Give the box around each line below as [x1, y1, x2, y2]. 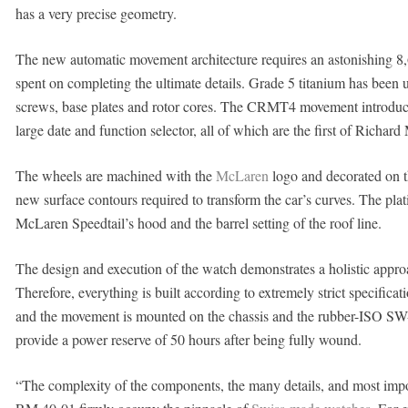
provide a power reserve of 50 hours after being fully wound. [15, 330, 362, 349]
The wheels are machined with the [15, 166, 216, 185]
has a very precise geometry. [15, 4, 177, 23]
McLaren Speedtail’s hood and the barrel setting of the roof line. [15, 213, 382, 232]
